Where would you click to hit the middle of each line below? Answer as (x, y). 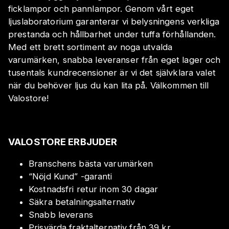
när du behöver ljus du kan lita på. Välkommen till (109, 85)
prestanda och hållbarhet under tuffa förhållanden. (112, 34)
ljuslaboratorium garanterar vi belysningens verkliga (114, 21)
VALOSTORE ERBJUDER (63, 142)
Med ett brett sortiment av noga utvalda (90, 47)
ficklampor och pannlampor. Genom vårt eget (101, 8)
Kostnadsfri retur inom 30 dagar (94, 189)
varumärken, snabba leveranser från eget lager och (114, 60)
